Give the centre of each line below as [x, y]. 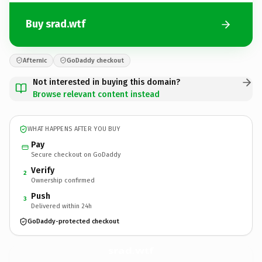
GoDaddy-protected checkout [73, 221]
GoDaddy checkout [95, 60]
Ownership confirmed [63, 180]
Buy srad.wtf [56, 24]
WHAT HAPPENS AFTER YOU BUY [74, 129]
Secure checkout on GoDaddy [76, 154]
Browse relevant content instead [96, 94]
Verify [43, 170]
